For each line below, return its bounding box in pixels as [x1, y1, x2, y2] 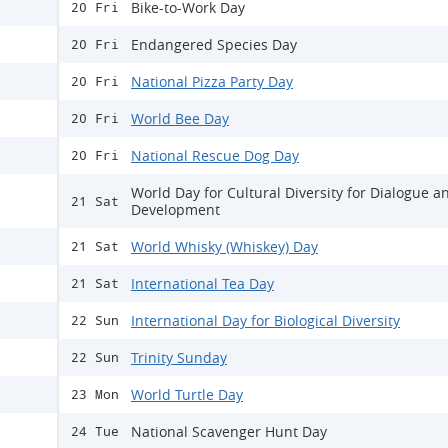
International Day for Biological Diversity [131, 311, 400, 331]
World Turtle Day [131, 385, 243, 405]
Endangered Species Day [131, 35, 297, 55]
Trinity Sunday [131, 348, 227, 368]
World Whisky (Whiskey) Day [131, 237, 318, 257]
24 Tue [71, 424, 119, 440]
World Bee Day [131, 109, 229, 129]
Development [131, 200, 220, 220]
